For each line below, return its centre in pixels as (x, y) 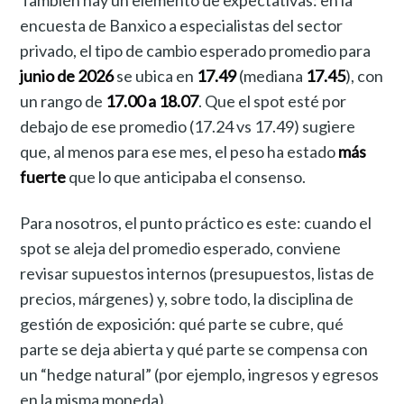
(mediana (271, 76)
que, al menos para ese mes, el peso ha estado (179, 152)
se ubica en (156, 76)
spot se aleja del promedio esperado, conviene (181, 248)
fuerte (43, 177)
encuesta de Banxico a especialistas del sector (182, 26)
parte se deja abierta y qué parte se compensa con (194, 349)
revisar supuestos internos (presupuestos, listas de (197, 274)
